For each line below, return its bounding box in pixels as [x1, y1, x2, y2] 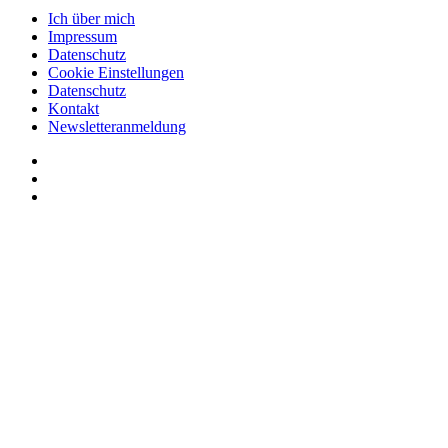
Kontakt [48, 99, 99, 117]
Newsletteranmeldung [48, 117, 186, 135]
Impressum [48, 27, 117, 45]
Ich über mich [48, 9, 135, 27]
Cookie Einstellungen [48, 63, 184, 81]
